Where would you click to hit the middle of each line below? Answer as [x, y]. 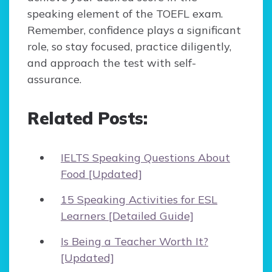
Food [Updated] [101, 174]
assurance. [54, 80]
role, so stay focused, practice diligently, [129, 47]
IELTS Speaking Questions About [145, 158]
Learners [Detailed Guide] [127, 216]
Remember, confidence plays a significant [134, 30]
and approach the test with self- [112, 63]
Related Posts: [87, 118]
